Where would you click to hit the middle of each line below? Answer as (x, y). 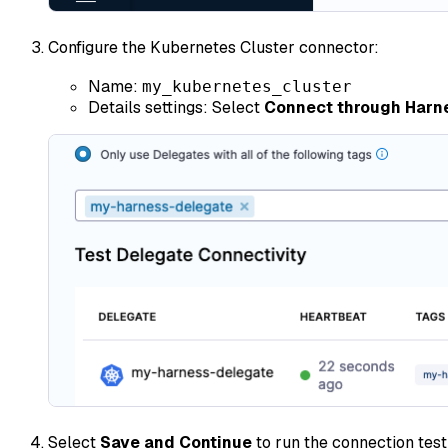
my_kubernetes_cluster (247, 86)
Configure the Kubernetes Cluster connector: (213, 47)
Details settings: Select (176, 107)
